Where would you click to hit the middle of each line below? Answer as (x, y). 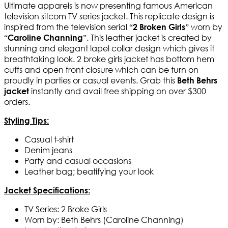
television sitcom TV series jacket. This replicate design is (109, 16)
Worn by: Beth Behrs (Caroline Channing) (104, 220)
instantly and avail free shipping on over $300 (118, 91)
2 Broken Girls (159, 27)
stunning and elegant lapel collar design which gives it (109, 48)
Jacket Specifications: (47, 190)
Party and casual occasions (78, 161)
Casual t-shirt (49, 139)
